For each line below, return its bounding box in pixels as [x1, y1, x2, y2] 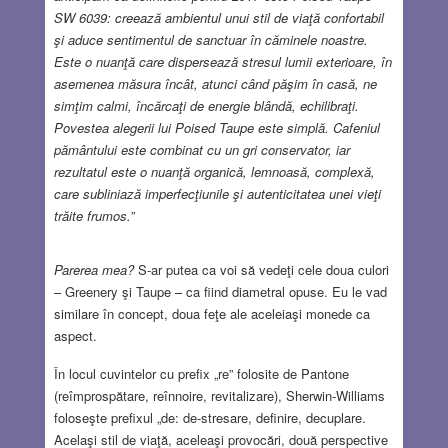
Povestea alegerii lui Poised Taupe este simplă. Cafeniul [53, 118, 380, 138]
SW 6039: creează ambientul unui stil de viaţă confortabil [53, 8, 384, 28]
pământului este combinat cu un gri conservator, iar [53, 140, 350, 160]
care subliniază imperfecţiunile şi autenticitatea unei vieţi [53, 184, 381, 204]
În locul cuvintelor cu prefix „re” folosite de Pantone [53, 364, 349, 384]
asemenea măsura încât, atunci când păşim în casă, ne [53, 74, 377, 94]
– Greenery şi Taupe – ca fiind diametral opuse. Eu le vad [53, 282, 387, 302]
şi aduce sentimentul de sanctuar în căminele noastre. [53, 30, 368, 50]
